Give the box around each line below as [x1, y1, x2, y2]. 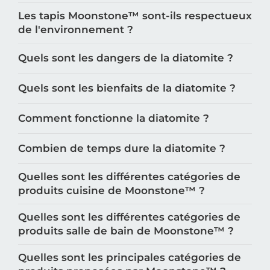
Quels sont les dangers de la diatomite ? [18, 52, 233, 64]
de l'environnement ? [18, 24, 133, 36]
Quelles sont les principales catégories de [18, 251, 241, 264]
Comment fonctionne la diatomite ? [18, 112, 209, 125]
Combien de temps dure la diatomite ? [18, 142, 225, 155]
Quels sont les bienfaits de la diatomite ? [18, 82, 236, 95]
